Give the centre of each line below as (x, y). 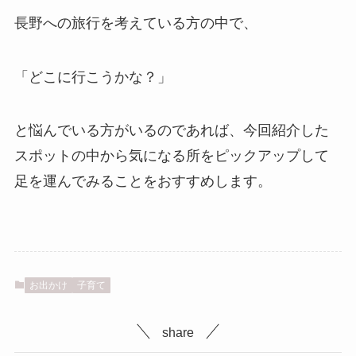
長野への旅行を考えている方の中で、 (135, 23)
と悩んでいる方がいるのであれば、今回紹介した (171, 131)
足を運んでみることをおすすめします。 (143, 182)
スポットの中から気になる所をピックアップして (171, 156)
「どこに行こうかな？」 (93, 77)
